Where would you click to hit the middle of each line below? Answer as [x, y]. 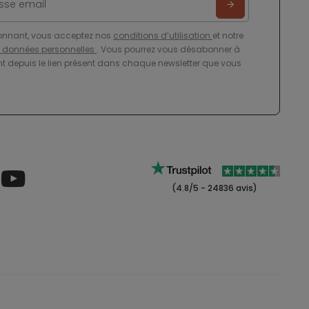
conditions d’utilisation [163, 36]
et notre [228, 36]
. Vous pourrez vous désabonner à [168, 49]
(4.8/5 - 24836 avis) [213, 188]
